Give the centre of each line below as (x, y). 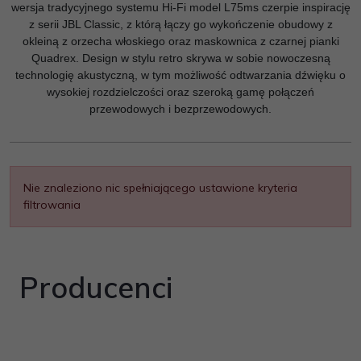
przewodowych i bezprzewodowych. (180, 109)
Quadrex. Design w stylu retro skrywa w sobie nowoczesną (180, 58)
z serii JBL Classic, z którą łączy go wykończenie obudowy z (180, 25)
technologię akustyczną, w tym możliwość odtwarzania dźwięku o (180, 75)
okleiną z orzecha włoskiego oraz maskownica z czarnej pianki (180, 41)
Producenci (96, 288)
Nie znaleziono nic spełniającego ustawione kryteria (160, 188)
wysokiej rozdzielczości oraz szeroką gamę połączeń (180, 92)
